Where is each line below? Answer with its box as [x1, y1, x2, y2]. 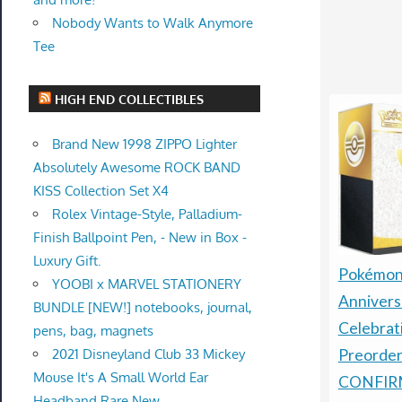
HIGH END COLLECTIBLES [55, 91, 205, 107]
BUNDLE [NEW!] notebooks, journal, [32, 298, 252, 316]
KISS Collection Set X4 [32, 181, 169, 199]
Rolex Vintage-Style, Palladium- [51, 205, 242, 223]
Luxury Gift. [32, 251, 101, 269]
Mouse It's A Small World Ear [32, 368, 208, 386]
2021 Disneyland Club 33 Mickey [51, 345, 245, 363]
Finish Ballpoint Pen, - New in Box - [32, 228, 247, 246]
